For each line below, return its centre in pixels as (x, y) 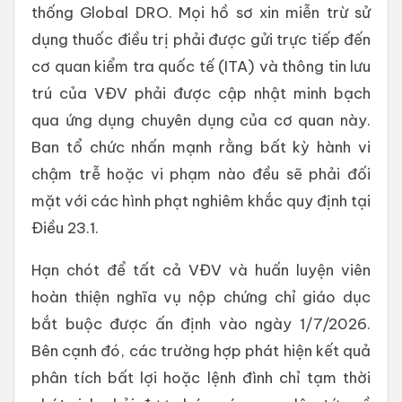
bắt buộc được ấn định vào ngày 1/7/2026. (201, 324)
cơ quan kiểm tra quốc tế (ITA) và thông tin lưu (201, 66)
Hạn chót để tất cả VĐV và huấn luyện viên (201, 270)
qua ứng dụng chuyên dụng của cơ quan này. (201, 120)
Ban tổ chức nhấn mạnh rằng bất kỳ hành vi (201, 147)
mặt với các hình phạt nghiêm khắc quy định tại (201, 201)
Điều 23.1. (65, 228)
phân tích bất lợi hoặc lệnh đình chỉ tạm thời (201, 378)
